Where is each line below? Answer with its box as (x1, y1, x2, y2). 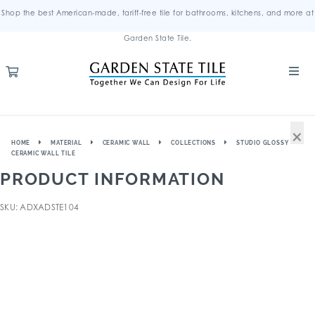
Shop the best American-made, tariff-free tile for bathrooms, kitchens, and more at (1, 8, 314, 17)
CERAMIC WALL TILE (11, 150, 76, 157)
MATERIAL (51, 139, 82, 146)
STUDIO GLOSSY (236, 139, 289, 146)
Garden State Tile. (123, 34, 192, 42)
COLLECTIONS (171, 139, 217, 146)
